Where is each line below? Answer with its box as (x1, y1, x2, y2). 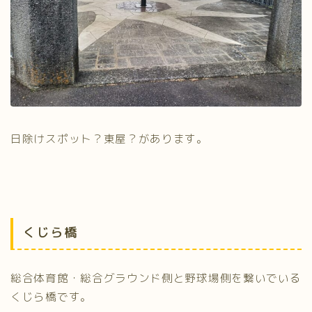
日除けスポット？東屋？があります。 (10, 131, 208, 147)
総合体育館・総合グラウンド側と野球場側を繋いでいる (10, 270, 302, 286)
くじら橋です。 (10, 288, 92, 304)
